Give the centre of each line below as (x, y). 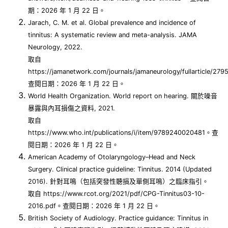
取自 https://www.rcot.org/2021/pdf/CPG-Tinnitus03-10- (116, 194)
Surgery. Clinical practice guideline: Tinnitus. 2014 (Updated (120, 169)
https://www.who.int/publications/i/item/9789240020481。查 (123, 133)
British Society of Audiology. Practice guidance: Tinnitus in (118, 218)
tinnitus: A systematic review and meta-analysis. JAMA (112, 35)
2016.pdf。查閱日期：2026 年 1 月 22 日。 (94, 206)
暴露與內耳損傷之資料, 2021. (72, 108)
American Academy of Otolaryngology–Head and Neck (112, 157)
